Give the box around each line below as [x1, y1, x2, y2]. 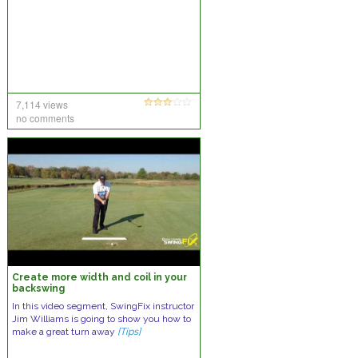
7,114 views [15, 97, 68, 111]
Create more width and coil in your [11, 272, 187, 283]
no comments [15, 111, 74, 125]
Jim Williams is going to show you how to [11, 313, 191, 324]
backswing [11, 283, 65, 294]
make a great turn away [11, 326, 117, 337]
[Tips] [117, 326, 141, 337]
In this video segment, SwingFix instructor [11, 300, 194, 312]
